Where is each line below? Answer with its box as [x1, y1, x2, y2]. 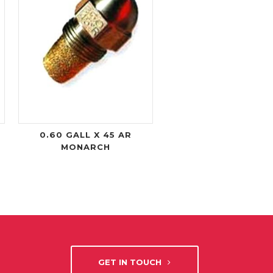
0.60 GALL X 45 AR [39, 130, 132, 140]
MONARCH [60, 142, 110, 152]
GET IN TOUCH [98, 257, 162, 267]
